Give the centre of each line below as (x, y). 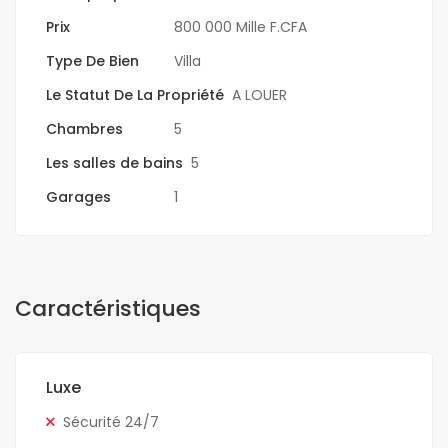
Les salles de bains (114, 163)
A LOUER (259, 95)
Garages (78, 197)
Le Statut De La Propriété (135, 95)
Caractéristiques (108, 308)
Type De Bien (92, 61)
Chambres (84, 129)
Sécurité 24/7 (111, 422)
